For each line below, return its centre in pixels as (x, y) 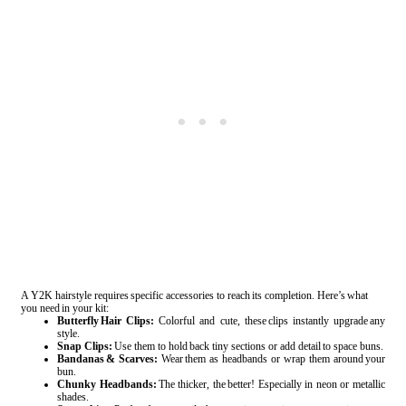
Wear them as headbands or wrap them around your (271, 358)
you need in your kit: (65, 308)
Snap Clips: (85, 346)
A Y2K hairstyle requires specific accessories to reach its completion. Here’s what (194, 295)
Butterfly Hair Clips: (106, 320)
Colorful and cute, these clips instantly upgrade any (270, 320)
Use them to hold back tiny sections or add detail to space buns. (248, 346)
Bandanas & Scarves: (107, 358)
